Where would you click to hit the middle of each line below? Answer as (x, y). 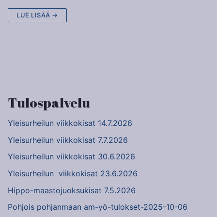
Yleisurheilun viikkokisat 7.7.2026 (68, 140)
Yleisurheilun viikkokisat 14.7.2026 (70, 123)
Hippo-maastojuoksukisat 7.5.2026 (72, 190)
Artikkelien (44, 61)
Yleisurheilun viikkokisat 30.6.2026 (71, 157)
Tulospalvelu (49, 102)
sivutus (29, 77)
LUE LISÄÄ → (37, 15)
